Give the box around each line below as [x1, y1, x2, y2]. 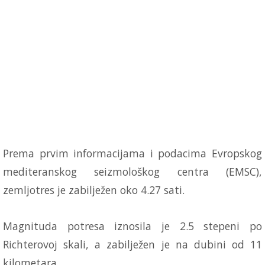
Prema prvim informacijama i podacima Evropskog [3, 146, 262, 160]
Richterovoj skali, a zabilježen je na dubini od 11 [3, 237, 262, 251]
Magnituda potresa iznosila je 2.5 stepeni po [3, 218, 262, 233]
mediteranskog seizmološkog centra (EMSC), [3, 164, 262, 179]
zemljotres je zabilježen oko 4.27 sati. [3, 182, 185, 197]
